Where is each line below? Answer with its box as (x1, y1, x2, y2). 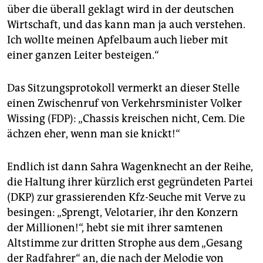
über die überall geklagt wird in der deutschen (7, 3, 234, 16)
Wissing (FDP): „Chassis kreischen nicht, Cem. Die (7, 112, 245, 126)
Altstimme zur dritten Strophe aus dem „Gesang (7, 237, 242, 250)
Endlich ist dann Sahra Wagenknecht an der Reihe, (7, 160, 253, 174)
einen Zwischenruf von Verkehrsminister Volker (7, 97, 242, 110)
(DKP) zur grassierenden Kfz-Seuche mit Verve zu (7, 191, 245, 204)
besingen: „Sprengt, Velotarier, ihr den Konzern (7, 206, 238, 220)
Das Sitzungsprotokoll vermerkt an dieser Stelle (7, 82, 240, 95)
